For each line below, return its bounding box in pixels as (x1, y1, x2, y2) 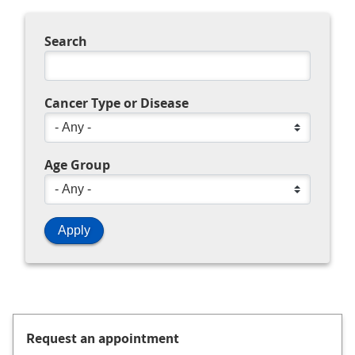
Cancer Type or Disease (44, 94, 189, 112)
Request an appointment (26, 329, 179, 348)
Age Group (44, 155, 110, 174)
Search (44, 32, 87, 50)
